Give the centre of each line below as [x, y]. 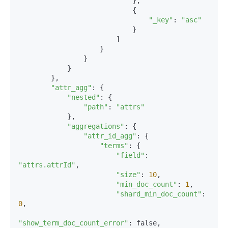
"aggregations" [96, 126]
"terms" [114, 146]
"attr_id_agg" [110, 136]
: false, [145, 223]
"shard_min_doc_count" [159, 194]
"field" [130, 155]
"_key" [161, 20]
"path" [96, 107]
